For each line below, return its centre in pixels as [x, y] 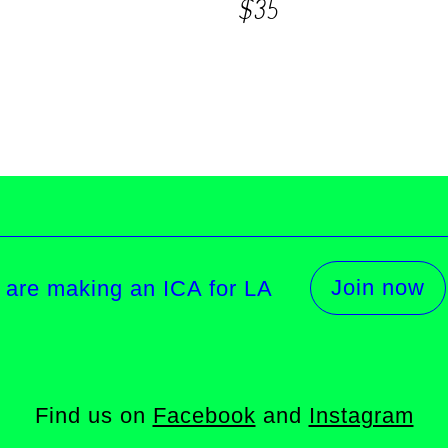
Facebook [204, 415]
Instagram [361, 415]
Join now [377, 287]
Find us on [93, 415]
